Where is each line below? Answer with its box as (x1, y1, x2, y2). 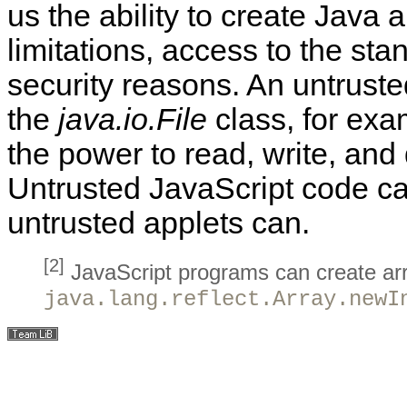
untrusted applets (7, 205, 252, 240)
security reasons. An (7, 67, 293, 102)
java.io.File (58, 102, 207, 136)
